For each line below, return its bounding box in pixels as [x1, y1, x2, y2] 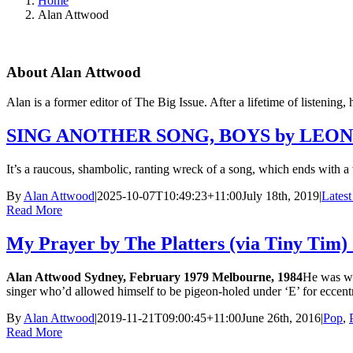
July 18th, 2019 [242, 189, 319, 203]
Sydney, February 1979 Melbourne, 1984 [84, 269, 303, 284]
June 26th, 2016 [241, 310, 321, 325]
